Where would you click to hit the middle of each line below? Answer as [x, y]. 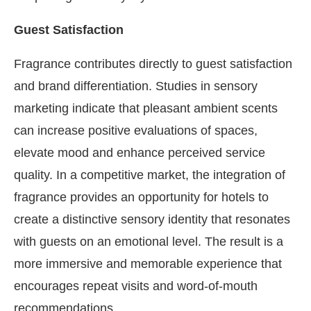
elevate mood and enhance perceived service [140, 153]
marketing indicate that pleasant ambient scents [146, 108]
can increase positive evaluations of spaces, [136, 131]
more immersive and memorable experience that [148, 264]
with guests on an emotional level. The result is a [149, 242]
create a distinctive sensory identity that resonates [152, 219]
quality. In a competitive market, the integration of [150, 175]
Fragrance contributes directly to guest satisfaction [153, 64]
